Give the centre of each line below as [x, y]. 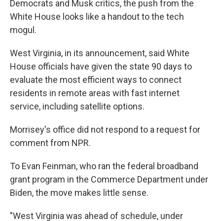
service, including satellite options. [77, 106]
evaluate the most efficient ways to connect [96, 80]
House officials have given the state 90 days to [101, 66]
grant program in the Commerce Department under [109, 179]
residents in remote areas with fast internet [95, 93]
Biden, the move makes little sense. [79, 193]
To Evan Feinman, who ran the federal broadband [104, 166]
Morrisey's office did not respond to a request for [105, 129]
